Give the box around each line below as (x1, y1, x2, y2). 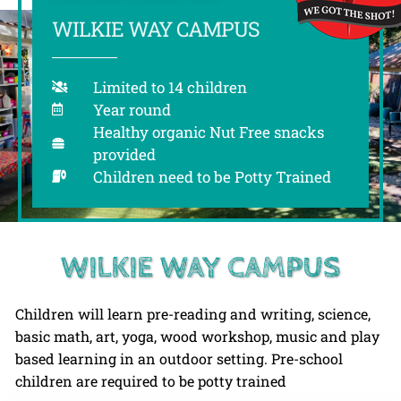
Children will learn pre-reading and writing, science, (15, 303, 371, 323)
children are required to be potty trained (15, 371, 286, 390)
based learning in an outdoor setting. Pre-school (15, 348, 343, 368)
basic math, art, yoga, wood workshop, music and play (15, 326, 380, 346)
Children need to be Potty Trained (92, 166, 331, 187)
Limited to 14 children (92, 76, 247, 98)
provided (92, 143, 156, 165)
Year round (92, 98, 171, 120)
